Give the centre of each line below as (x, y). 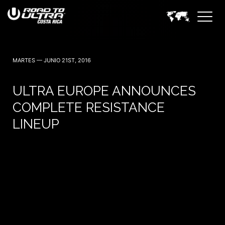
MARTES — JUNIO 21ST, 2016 (52, 60)
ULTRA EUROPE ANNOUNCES (104, 91)
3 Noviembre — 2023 (36, 33)
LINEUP (36, 124)
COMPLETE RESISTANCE (89, 107)
